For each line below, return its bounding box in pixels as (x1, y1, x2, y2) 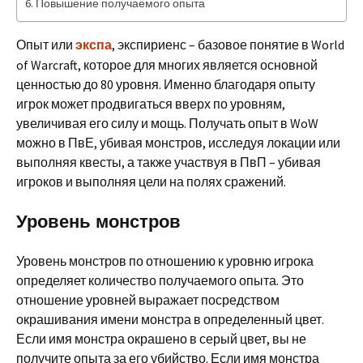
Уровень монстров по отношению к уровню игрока (16, 253, 314, 269)
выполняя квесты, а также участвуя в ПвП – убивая (16, 154, 321, 170)
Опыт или (16, 36, 75, 53)
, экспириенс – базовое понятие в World (112, 36, 344, 53)
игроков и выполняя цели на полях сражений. (16, 173, 286, 190)
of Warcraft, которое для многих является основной (16, 57, 318, 73)
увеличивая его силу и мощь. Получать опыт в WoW (16, 115, 318, 131)
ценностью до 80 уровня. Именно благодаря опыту (16, 76, 315, 92)
